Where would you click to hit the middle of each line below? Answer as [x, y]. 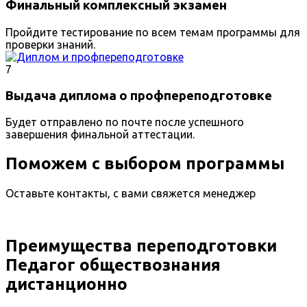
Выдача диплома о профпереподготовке [139, 95]
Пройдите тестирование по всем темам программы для [153, 32]
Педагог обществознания [113, 265]
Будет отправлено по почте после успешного [125, 122]
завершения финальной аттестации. [100, 135]
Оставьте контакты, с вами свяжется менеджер [131, 194]
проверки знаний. [50, 44]
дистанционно [66, 284]
